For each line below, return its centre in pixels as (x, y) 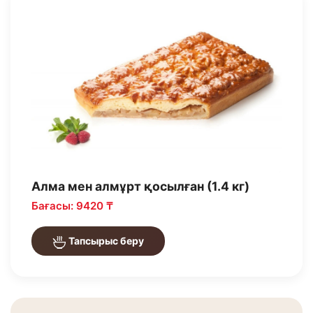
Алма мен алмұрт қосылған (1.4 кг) (140, 187)
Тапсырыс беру (105, 241)
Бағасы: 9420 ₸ (72, 206)
